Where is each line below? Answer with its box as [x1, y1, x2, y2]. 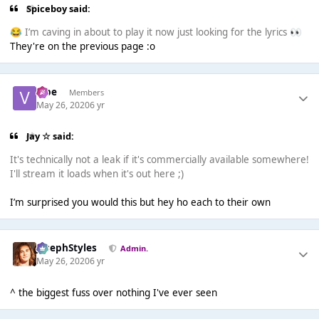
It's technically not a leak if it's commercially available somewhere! [9, 152, 309, 166]
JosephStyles [36, 241, 98, 255]
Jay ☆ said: [26, 129, 75, 142]
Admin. [120, 242, 148, 253]
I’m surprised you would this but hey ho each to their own [9, 195, 271, 209]
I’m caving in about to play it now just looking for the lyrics [21, 25, 290, 38]
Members [68, 86, 104, 98]
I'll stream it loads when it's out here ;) [9, 167, 184, 180]
